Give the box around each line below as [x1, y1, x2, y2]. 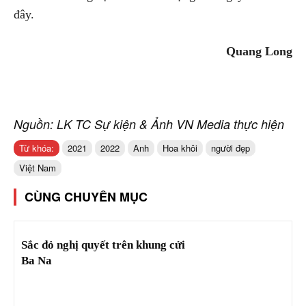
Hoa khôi [163, 141, 197, 155]
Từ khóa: [19, 141, 54, 155]
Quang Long [226, 44, 292, 59]
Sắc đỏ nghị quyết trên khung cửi [21, 238, 185, 252]
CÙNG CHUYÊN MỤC [25, 188, 148, 206]
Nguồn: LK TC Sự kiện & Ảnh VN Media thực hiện [14, 115, 284, 133]
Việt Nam [19, 161, 56, 175]
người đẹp [211, 141, 250, 155]
